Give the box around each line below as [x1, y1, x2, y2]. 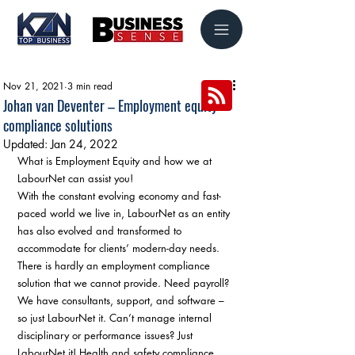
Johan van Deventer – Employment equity [3, 95, 217, 116]
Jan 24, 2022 [51, 136, 118, 151]
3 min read [67, 79, 113, 93]
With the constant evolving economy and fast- [17, 189, 221, 203]
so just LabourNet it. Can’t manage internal [17, 311, 215, 325]
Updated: [3, 136, 51, 151]
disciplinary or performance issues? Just [17, 328, 196, 342]
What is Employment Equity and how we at [17, 154, 215, 168]
